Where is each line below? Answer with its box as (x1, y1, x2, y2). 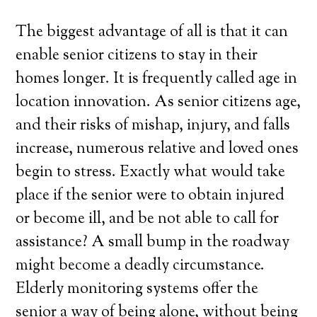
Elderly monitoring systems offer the (16, 278, 259, 301)
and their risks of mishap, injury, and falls (16, 115, 291, 137)
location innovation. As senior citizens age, (16, 91, 301, 114)
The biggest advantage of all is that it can (16, 21, 289, 44)
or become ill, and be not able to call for (16, 208, 279, 231)
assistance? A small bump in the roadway (16, 231, 290, 254)
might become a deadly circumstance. (16, 255, 265, 277)
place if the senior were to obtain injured (16, 185, 285, 207)
